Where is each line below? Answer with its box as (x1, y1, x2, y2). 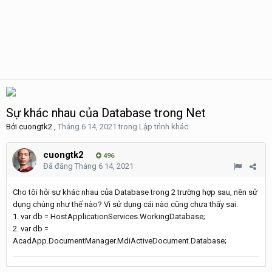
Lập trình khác (139, 122, 188, 131)
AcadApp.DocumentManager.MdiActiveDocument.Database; (13, 236, 226, 245)
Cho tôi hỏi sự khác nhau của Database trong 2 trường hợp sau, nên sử (13, 188, 257, 197)
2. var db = (13, 224, 49, 233)
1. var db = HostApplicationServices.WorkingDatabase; (13, 212, 205, 221)
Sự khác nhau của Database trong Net (6, 106, 206, 120)
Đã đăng (43, 161, 75, 171)
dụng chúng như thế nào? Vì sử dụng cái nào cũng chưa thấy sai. (13, 200, 238, 209)
